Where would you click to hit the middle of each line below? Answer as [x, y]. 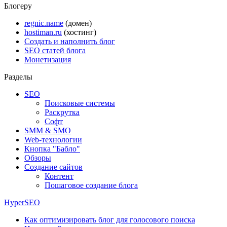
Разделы [18, 77]
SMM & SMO [48, 130]
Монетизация [48, 59]
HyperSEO [22, 202]
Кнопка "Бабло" [52, 148]
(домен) [78, 23]
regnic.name [44, 23]
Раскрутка [62, 112]
